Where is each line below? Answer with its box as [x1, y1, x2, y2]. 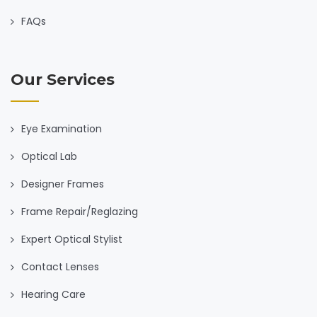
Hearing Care [21, 287, 86, 301]
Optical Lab [21, 149, 77, 163]
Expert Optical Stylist [21, 231, 122, 246]
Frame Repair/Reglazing [21, 204, 138, 219]
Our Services [11, 69, 115, 89]
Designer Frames [21, 176, 104, 191]
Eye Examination [21, 121, 102, 136]
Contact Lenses [21, 259, 99, 274]
